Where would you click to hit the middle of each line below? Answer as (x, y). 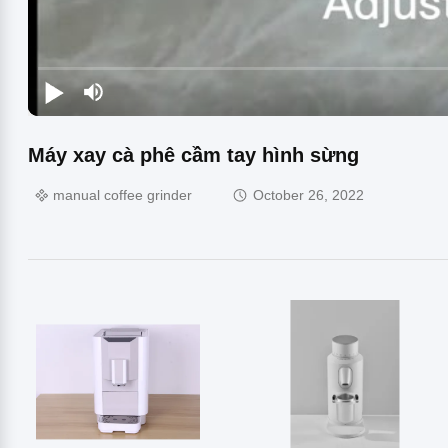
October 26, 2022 (308, 195)
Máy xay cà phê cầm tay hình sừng (193, 154)
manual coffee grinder (122, 195)
